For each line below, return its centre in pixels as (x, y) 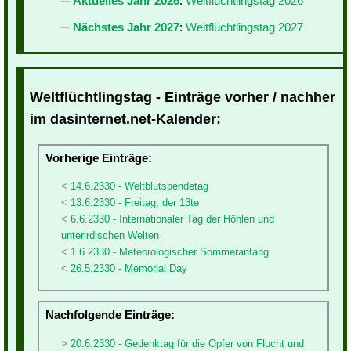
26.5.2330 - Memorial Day (129, 268)
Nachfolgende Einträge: (110, 315)
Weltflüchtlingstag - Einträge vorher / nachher (183, 97)
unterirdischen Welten (110, 235)
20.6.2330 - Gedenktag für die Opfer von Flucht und (187, 343)
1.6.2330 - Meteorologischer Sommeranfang (170, 251)
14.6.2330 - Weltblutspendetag (139, 186)
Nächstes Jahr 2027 (126, 27)
